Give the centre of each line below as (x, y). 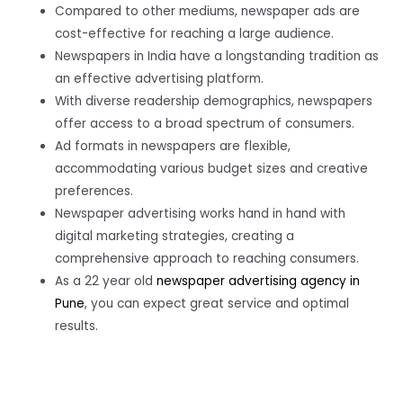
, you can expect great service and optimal (217, 303)
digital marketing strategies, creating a (175, 236)
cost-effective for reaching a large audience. (195, 33)
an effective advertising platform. (160, 78)
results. (77, 326)
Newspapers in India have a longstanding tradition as (217, 56)
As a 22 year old (106, 281)
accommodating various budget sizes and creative (212, 168)
